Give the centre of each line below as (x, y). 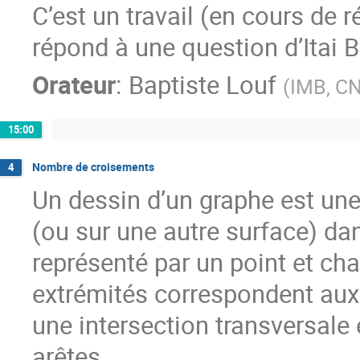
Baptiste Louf (202, 84)
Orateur (74, 84)
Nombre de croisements (93, 167)
